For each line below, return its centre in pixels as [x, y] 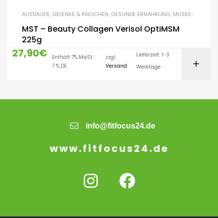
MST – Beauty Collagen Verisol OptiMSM [83, 29]
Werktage [149, 67]
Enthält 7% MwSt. [73, 57]
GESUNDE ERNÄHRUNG [141, 14]
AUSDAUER [36, 14]
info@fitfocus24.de [120, 126]
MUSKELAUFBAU [182, 14]
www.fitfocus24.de [109, 148]
